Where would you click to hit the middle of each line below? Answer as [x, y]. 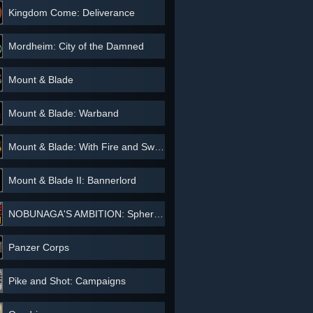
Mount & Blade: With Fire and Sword [81, 147]
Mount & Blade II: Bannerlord [72, 180]
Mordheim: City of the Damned [76, 46]
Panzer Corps [39, 247]
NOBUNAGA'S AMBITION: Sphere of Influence [81, 214]
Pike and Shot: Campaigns [67, 281]
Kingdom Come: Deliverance [72, 13]
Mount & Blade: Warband [64, 113]
